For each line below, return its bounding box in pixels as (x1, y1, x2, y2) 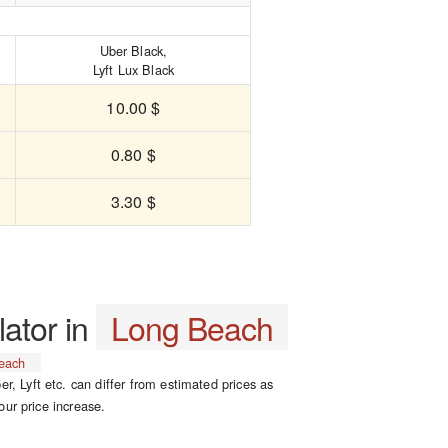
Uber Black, (99, 41, 168, 60)
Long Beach (111, 304, 274, 350)
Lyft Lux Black (92, 60, 175, 79)
